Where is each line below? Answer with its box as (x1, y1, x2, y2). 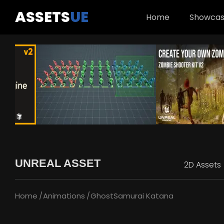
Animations (43, 190, 85, 201)
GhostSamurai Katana (90, 190, 173, 201)
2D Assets (184, 159, 221, 170)
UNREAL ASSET (15, 157, 100, 169)
